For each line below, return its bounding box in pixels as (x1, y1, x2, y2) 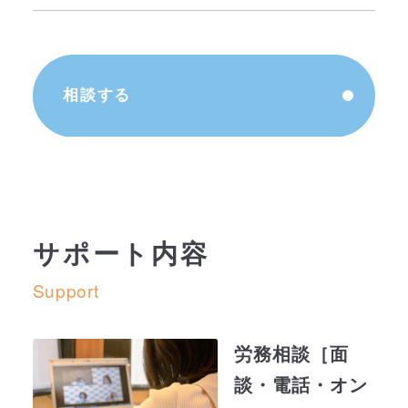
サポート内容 (32, 239, 210, 269)
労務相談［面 (233, 343, 349, 364)
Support (32, 277, 99, 302)
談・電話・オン (233, 374, 368, 395)
